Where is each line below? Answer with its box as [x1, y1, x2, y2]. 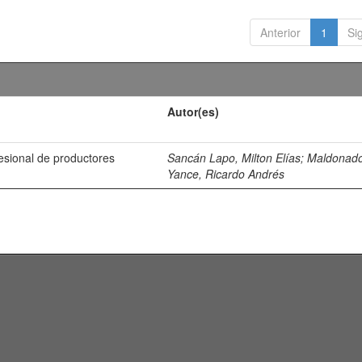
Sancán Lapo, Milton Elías [167, 149, 301, 166]
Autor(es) [167, 103, 220, 120]
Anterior [259, 24, 301, 40]
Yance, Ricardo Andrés [167, 166, 285, 182]
